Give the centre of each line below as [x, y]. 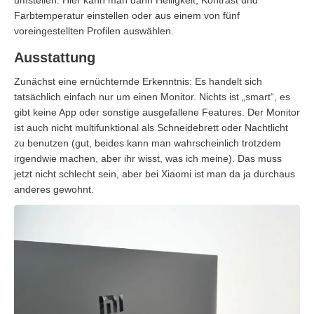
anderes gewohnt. [54, 189]
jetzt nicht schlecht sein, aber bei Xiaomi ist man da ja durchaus [155, 173]
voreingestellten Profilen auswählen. [94, 30]
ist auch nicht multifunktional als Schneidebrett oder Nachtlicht [151, 127]
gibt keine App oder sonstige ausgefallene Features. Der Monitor [157, 112]
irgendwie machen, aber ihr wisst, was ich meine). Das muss [148, 158]
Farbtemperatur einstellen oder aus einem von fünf [127, 15]
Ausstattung [55, 57]
